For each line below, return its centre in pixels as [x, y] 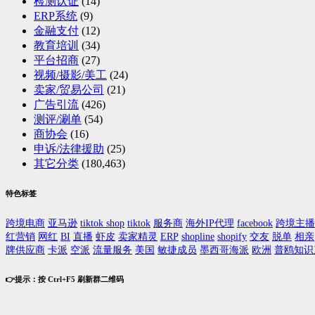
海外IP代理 [210, 224]
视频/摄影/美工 [70, 75]
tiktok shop [102, 224]
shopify [232, 237]
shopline [198, 237]
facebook [255, 224]
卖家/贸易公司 [69, 90]
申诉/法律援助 [69, 149]
